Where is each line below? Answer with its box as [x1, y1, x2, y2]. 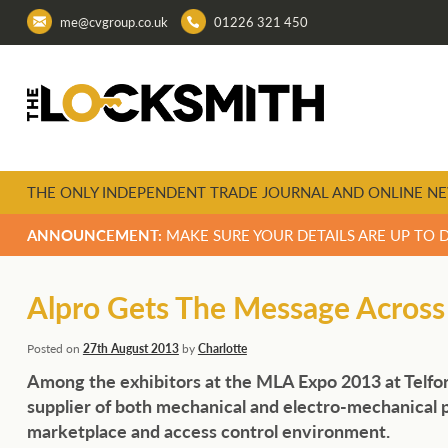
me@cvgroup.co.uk [59, 12, 168, 32]
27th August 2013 [82, 340, 179, 358]
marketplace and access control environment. [26, 418, 390, 444]
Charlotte [197, 340, 247, 358]
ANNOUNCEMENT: [26, 224, 162, 246]
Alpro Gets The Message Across [26, 286, 445, 329]
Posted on [26, 340, 83, 358]
